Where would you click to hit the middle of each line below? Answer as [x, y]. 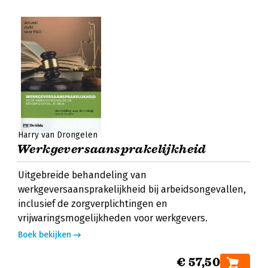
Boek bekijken [45, 235]
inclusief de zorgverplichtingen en [93, 204]
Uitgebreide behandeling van [82, 175]
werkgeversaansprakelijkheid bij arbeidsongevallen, [132, 189]
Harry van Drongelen [58, 135]
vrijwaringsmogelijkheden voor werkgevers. [113, 218]
